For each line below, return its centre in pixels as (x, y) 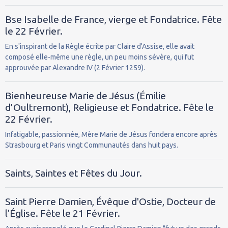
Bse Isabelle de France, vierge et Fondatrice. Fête (113, 19)
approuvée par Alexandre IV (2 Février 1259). (75, 67)
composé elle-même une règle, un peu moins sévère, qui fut (99, 57)
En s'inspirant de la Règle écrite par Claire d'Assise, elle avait (100, 46)
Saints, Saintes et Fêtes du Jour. (74, 173)
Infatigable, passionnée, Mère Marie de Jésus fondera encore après (111, 134)
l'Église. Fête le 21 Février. (63, 213)
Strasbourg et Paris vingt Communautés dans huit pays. (92, 145)
